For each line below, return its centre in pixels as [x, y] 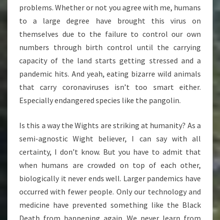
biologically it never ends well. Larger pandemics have [110, 179]
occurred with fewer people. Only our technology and [110, 192]
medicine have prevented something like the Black [110, 205]
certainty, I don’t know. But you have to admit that [110, 152]
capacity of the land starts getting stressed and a [110, 61]
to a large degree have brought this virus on [110, 21]
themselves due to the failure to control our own [110, 34]
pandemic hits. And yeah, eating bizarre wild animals [110, 74]
